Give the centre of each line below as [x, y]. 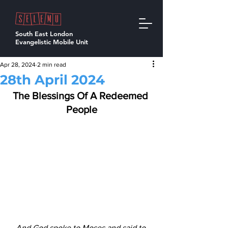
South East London [44, 34]
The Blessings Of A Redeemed [81, 96]
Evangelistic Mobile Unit [52, 42]
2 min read [52, 65]
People [81, 109]
